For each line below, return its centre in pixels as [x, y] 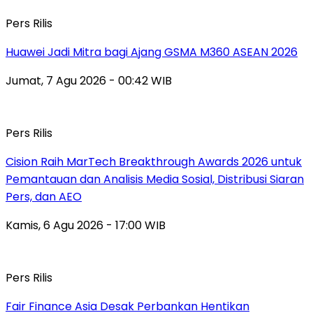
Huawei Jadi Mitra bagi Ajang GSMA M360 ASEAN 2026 [152, 52]
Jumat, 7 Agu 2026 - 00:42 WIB [89, 80]
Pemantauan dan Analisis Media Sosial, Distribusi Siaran [155, 179]
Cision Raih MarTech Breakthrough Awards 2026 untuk [154, 161]
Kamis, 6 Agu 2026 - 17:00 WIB [86, 225]
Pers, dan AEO [44, 196]
